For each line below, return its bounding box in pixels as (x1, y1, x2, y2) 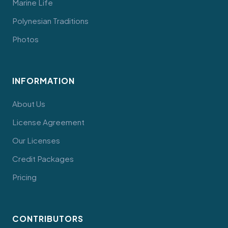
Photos (12, 34, 39, 44)
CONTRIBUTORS (12, 213, 83, 224)
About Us (12, 99, 45, 108)
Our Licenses (12, 135, 60, 145)
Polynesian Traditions (12, 16, 89, 25)
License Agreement (12, 117, 84, 127)
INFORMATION (12, 75, 75, 86)
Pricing (12, 172, 37, 182)
